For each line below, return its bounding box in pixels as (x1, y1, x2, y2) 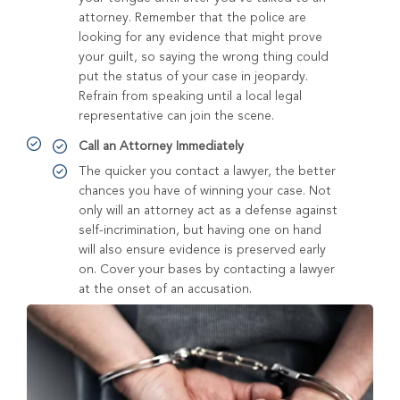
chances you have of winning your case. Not (79, 185, 331, 198)
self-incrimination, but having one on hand (79, 224, 321, 237)
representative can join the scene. (79, 110, 274, 123)
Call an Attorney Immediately (79, 140, 244, 154)
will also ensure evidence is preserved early (79, 244, 326, 257)
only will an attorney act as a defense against (79, 204, 337, 218)
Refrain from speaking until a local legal (79, 90, 302, 104)
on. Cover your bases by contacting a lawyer (79, 263, 335, 277)
